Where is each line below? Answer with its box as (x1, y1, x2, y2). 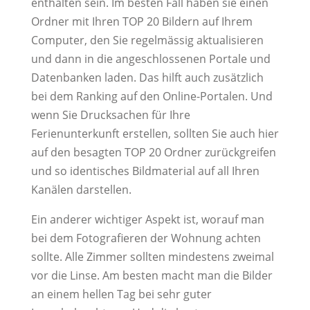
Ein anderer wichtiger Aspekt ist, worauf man (30, 212, 264, 227)
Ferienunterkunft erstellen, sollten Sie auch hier (30, 126, 279, 141)
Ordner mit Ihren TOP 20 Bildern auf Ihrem (30, 14, 253, 29)
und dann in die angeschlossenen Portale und (30, 51, 271, 66)
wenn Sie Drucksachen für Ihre (30, 107, 190, 122)
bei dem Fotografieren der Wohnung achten (30, 230, 261, 246)
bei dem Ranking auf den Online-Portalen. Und (30, 89, 273, 104)
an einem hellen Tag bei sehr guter (30, 286, 212, 302)
